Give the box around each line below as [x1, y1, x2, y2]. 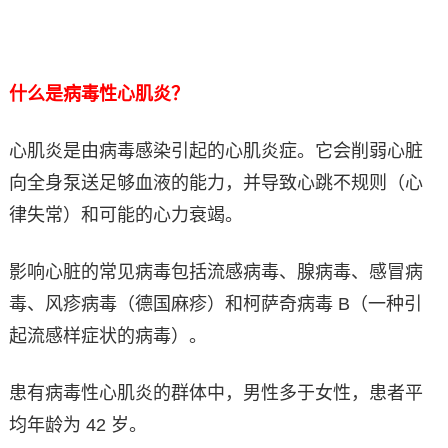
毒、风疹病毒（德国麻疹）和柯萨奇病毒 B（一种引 [8, 293, 422, 314]
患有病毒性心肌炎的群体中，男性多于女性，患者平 [8, 382, 423, 403]
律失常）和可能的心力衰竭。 [8, 204, 243, 225]
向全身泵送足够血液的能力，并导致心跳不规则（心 [8, 172, 423, 193]
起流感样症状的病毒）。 [8, 325, 207, 346]
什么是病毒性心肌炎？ [8, 83, 189, 104]
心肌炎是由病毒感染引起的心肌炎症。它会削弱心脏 [8, 140, 423, 161]
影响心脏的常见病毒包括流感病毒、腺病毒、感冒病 [8, 261, 423, 282]
